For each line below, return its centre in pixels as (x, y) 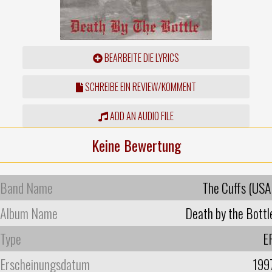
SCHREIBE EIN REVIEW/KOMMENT (139, 87)
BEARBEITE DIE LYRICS (141, 57)
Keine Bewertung (136, 145)
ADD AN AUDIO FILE (141, 116)
